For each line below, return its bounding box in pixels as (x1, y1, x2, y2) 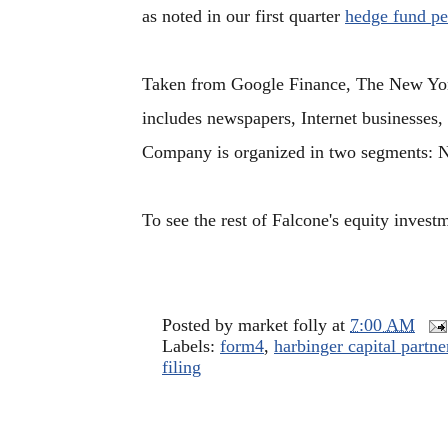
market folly (238, 315, 327, 335)
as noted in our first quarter (142, 6, 345, 26)
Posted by (162, 315, 238, 335)
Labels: (162, 336, 220, 356)
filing (162, 357, 201, 377)
